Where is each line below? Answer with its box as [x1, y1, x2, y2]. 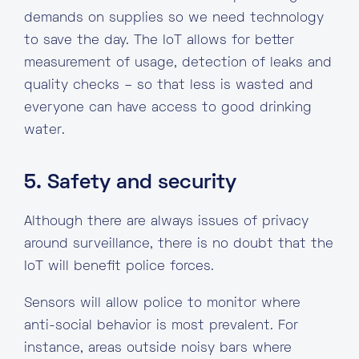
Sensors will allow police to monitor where [24, 297, 301, 310]
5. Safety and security [24, 174, 236, 193]
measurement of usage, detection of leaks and [24, 57, 332, 70]
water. [24, 124, 65, 137]
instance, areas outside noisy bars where [24, 342, 292, 355]
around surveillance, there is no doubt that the [24, 238, 333, 251]
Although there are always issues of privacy [24, 216, 309, 228]
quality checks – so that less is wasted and [24, 79, 313, 92]
